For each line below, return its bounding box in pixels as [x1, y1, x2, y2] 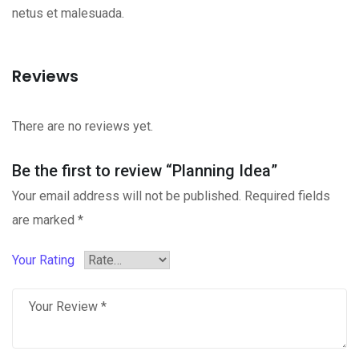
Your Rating [12, 252, 75, 268]
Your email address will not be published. [12, 188, 241, 204]
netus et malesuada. [12, 6, 124, 21]
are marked [12, 212, 78, 228]
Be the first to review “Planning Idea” [12, 161, 277, 180]
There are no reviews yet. [12, 119, 153, 134]
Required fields [244, 188, 330, 204]
